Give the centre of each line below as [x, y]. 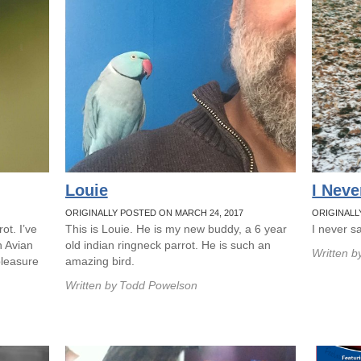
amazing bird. [100, 261]
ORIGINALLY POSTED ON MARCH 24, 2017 [154, 213]
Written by [91, 285]
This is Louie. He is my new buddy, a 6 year [176, 229]
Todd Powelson [158, 285]
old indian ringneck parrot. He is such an [168, 245]
